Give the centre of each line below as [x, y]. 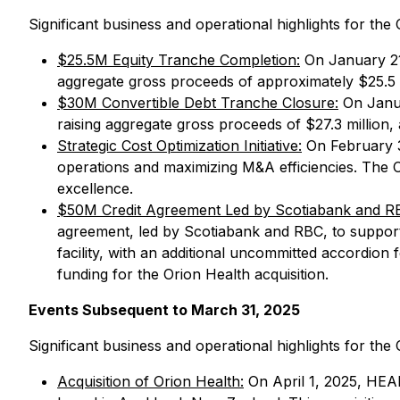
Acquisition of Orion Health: [150, 381]
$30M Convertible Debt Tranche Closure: [198, 103]
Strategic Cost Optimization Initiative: [179, 146]
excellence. [95, 188]
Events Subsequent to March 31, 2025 [164, 310]
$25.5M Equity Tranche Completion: [179, 60]
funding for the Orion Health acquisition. [193, 274]
